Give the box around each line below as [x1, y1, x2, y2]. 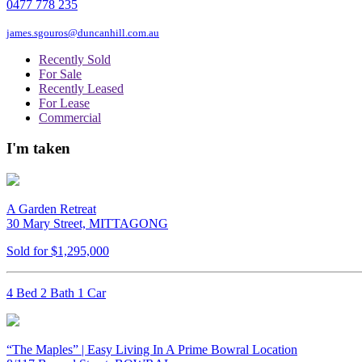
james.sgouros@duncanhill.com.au [6, 26, 159, 39]
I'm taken [6, 140, 70, 158]
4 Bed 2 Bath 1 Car [6, 286, 106, 301]
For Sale [39, 66, 82, 81]
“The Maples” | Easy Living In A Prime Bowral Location [6, 343, 297, 357]
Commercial [39, 110, 101, 124]
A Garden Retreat [6, 202, 96, 217]
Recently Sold [39, 52, 111, 66]
